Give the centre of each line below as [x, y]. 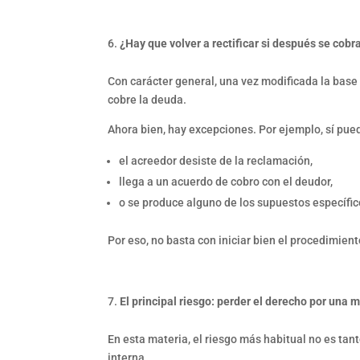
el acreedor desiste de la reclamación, [216, 160]
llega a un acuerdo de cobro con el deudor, [226, 181]
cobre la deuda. [147, 99]
